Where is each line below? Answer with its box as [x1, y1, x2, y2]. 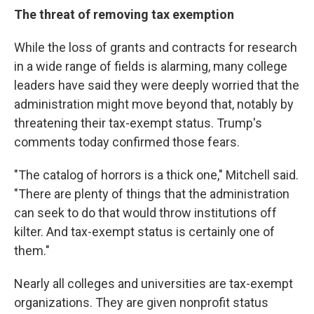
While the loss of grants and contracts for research [14, 40, 297, 55]
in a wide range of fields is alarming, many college [14, 59, 287, 74]
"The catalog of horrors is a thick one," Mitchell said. [14, 168, 299, 182]
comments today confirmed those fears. [14, 135, 240, 149]
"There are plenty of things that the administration [14, 186, 289, 201]
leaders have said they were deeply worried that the [14, 78, 299, 93]
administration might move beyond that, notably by [14, 97, 294, 111]
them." [14, 243, 50, 258]
